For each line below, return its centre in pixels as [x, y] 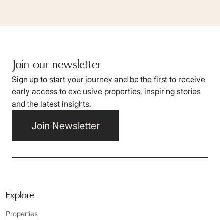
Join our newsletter [56, 65]
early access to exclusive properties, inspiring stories [106, 91]
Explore [20, 196]
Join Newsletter [66, 125]
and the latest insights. [52, 103]
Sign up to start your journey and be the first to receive [109, 79]
